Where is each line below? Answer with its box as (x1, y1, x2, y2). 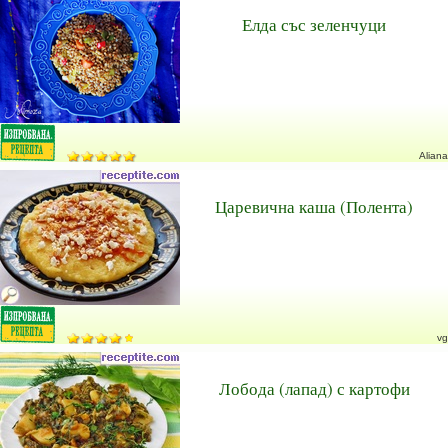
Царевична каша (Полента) (215, 195, 413, 218)
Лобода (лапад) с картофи (218, 377, 410, 400)
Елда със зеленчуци (242, 13, 386, 36)
